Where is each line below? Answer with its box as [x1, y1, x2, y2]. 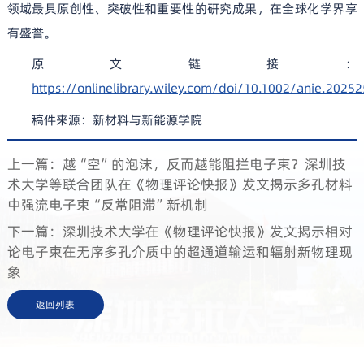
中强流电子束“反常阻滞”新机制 [6, 194, 208, 214]
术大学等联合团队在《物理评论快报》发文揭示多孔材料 [6, 174, 353, 194]
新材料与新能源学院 [93, 110, 203, 128]
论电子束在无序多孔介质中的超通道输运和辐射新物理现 [6, 242, 353, 262]
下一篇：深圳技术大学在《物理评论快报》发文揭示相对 [6, 222, 353, 242]
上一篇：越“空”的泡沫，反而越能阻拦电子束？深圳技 [6, 154, 346, 174]
